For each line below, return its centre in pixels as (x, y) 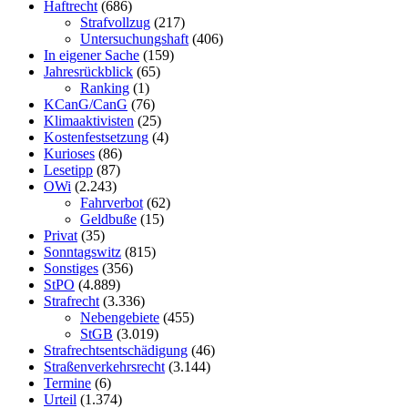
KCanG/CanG (86, 104)
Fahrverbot (112, 202)
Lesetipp (68, 169)
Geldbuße (108, 219)
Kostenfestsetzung (96, 137)
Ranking (105, 87)
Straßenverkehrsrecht (104, 366)
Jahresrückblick (88, 71)
